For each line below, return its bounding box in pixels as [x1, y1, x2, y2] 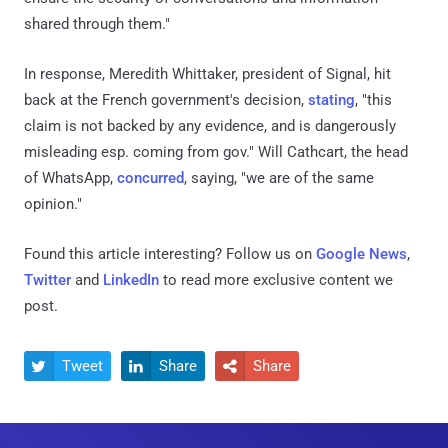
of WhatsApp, [24, 168, 117, 187]
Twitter [24, 270, 71, 289]
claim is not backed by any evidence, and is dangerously [24, 116, 396, 135]
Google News [316, 244, 407, 263]
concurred [117, 168, 184, 187]
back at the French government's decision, [24, 90, 308, 109]
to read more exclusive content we [159, 270, 393, 289]
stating [308, 90, 355, 109]
